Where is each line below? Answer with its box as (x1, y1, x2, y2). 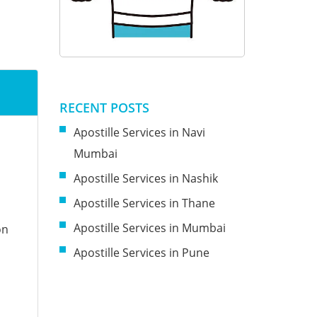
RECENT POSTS (59, 99, 149, 117)
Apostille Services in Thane (73, 195, 215, 212)
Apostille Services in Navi (73, 125, 205, 141)
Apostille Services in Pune (73, 245, 209, 261)
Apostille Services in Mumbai (73, 220, 226, 236)
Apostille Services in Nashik (73, 171, 218, 187)
